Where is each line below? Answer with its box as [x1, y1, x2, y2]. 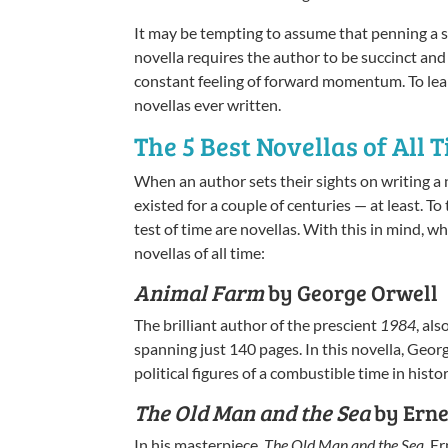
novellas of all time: [134, 242, 266, 262]
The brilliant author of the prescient [134, 314, 381, 334]
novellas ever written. [134, 94, 282, 114]
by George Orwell [264, 276, 439, 307]
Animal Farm [134, 276, 265, 307]
